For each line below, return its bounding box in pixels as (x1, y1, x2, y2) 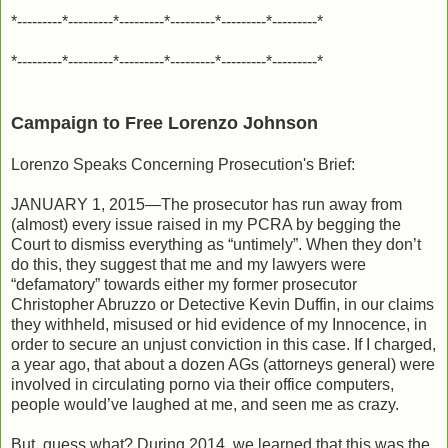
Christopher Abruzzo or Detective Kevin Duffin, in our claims (11, 295, 434, 313)
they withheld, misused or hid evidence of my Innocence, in (11, 315, 427, 333)
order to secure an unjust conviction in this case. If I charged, (11, 335, 436, 353)
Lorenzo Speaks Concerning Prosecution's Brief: (11, 155, 355, 173)
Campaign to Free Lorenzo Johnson (11, 112, 318, 133)
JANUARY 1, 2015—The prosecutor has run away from (11, 195, 402, 213)
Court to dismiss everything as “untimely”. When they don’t (11, 235, 421, 253)
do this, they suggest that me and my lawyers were (11, 255, 366, 273)
